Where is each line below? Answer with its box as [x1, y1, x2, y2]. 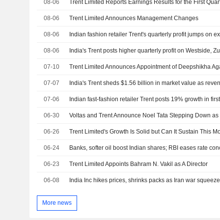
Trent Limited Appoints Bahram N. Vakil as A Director [69, 161, 208, 168]
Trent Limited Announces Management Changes [69, 15, 199, 22]
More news [42, 199, 72, 206]
